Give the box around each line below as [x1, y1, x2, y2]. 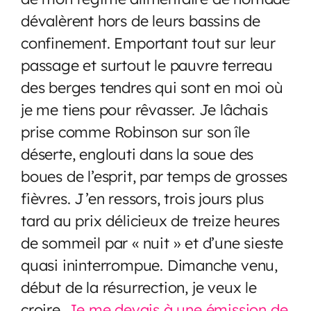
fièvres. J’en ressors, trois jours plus [21, 188, 264, 208]
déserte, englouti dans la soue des [21, 144, 254, 163]
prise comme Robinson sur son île [21, 121, 250, 141]
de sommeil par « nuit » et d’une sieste [21, 233, 284, 252]
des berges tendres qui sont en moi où [21, 77, 283, 96]
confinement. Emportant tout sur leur [21, 33, 276, 52]
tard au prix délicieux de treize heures [21, 210, 280, 230]
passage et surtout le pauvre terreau [21, 55, 273, 74]
